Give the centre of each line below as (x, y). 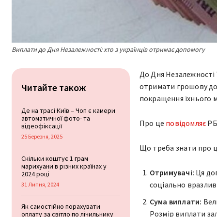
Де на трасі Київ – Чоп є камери (68, 110)
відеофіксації (42, 126)
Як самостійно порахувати (61, 206)
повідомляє (186, 123)
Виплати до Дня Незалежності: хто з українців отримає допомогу (108, 49)
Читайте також (54, 87)
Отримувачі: (172, 172)
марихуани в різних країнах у (64, 166)
